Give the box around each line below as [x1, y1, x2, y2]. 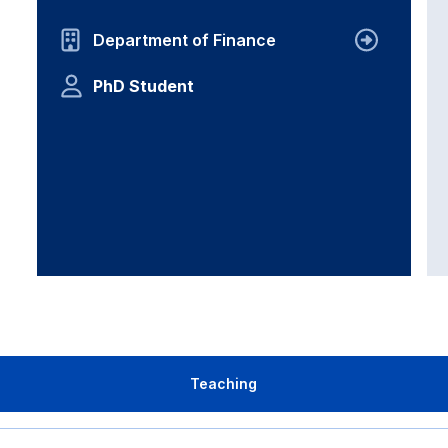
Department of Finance [93, 30, 277, 50]
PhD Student [93, 76, 195, 96]
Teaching [190, 375, 258, 392]
